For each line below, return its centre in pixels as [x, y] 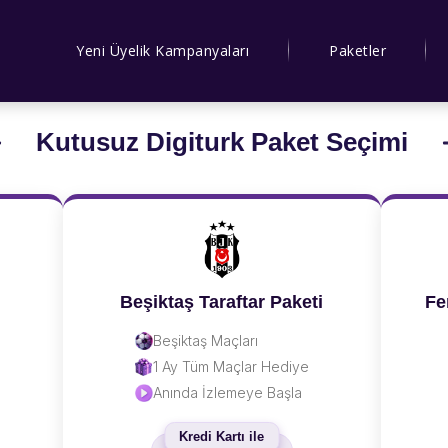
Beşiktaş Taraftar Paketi [221, 302]
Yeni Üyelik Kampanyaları [162, 50]
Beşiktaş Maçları [205, 340]
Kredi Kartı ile [221, 436]
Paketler [357, 50]
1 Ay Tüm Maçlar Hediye [230, 366]
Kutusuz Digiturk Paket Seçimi [221, 142]
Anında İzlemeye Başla [227, 392]
